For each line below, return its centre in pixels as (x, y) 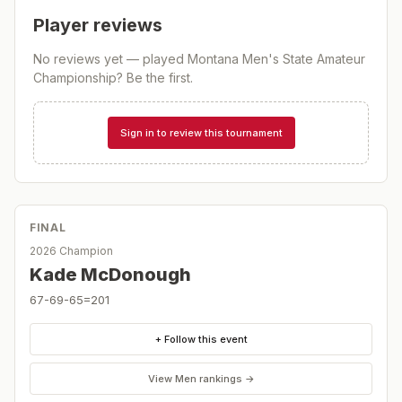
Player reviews (98, 25)
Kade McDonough (110, 275)
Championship (75, 78)
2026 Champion (71, 251)
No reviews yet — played (110, 59)
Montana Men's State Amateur (276, 59)
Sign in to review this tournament (201, 132)
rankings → (225, 378)
